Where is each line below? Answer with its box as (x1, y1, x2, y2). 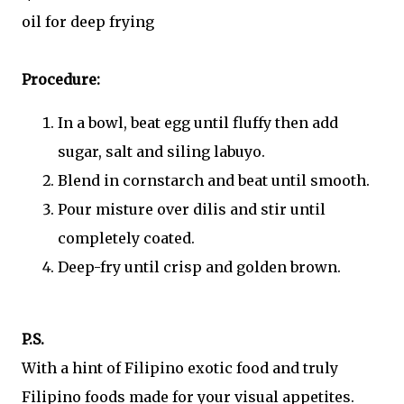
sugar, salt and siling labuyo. (58, 142, 265, 161)
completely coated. (58, 229, 195, 248)
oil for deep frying (22, 13, 154, 32)
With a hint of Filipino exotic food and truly (22, 359, 338, 378)
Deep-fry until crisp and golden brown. (58, 258, 341, 277)
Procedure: (22, 70, 100, 89)
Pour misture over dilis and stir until (58, 200, 326, 219)
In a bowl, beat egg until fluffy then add (58, 114, 338, 133)
